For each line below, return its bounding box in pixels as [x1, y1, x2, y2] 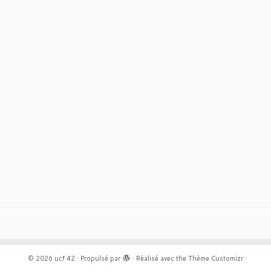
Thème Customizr [188, 253, 243, 263]
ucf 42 [54, 253, 75, 263]
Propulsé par [80, 253, 120, 263]
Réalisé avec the [136, 253, 188, 263]
